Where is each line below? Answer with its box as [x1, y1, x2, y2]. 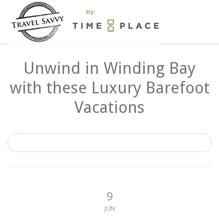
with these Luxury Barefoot [9, 78, 210, 97]
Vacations [74, 98, 145, 117]
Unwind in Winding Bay [23, 59, 196, 78]
